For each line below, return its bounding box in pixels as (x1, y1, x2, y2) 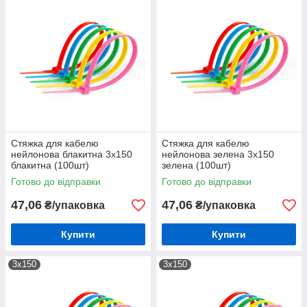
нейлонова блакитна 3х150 (11, 149, 132, 160)
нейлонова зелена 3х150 (162, 149, 274, 160)
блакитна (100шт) (11, 160, 89, 171)
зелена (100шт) (162, 160, 231, 171)
